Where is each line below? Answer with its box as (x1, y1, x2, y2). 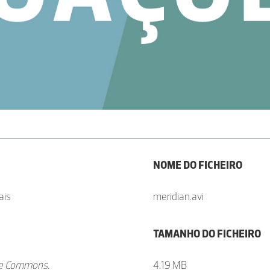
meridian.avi (153, 190, 204, 204)
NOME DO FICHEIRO (153, 159, 242, 172)
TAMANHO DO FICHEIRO (153, 227, 261, 241)
